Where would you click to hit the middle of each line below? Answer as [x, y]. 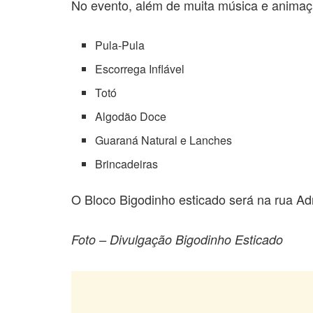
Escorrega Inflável [140, 68]
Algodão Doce [131, 116]
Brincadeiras [127, 163]
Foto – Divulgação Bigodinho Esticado [177, 240]
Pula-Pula [120, 45]
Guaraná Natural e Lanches [164, 140]
